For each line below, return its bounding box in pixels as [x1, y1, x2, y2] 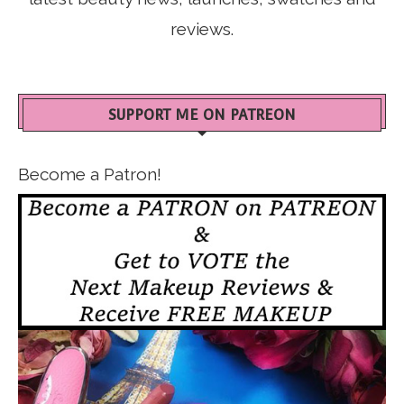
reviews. [170, 18, 234, 39]
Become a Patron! [18, 163, 161, 184]
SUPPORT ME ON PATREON [108, 106, 296, 124]
